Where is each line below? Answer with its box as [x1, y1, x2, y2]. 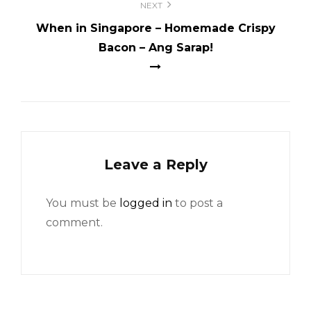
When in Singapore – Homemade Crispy [35, 21, 276, 35]
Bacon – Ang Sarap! [98, 40, 213, 54]
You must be [46, 196, 119, 210]
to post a [172, 196, 223, 210]
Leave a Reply [103, 155, 208, 173]
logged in [119, 196, 172, 210]
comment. [46, 215, 103, 229]
